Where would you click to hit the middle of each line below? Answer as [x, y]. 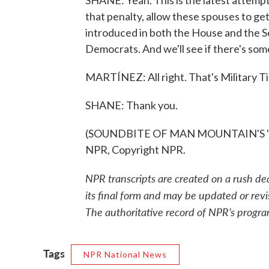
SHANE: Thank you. [131, 105]
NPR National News [125, 254]
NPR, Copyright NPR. [135, 150]
